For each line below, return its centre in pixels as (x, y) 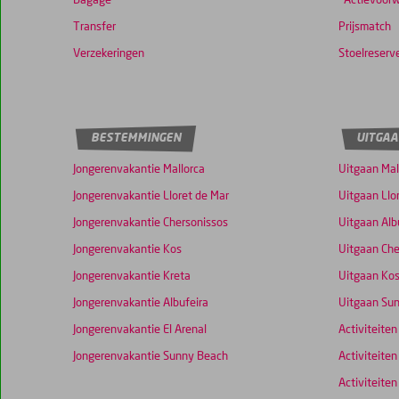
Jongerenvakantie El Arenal (140, 330)
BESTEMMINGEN (136, 139)
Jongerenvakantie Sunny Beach (151, 357)
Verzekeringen (109, 54)
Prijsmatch (364, 28)
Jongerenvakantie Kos (127, 250)
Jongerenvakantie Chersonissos (151, 224)
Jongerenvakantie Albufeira (141, 304)
